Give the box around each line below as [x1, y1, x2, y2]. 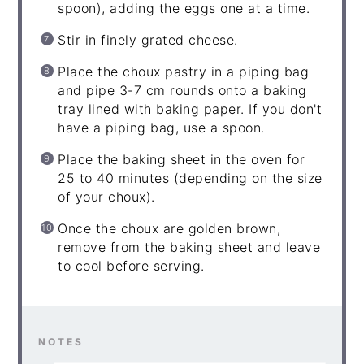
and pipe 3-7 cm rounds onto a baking [58, 82, 307, 99]
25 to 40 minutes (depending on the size [58, 170, 323, 187]
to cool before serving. [58, 258, 205, 275]
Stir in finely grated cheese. [58, 32, 238, 49]
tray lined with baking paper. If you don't [58, 101, 323, 118]
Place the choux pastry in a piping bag [58, 63, 310, 80]
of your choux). [58, 188, 155, 206]
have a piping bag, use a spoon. [58, 119, 265, 136]
